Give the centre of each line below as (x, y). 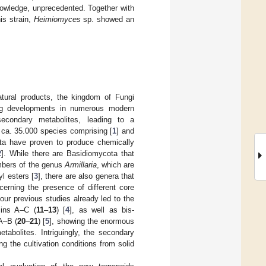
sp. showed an (107, 19)
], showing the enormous (92, 221)
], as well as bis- (102, 210)
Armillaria (80, 164)
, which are (115, 164)
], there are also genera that (86, 176)
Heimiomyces (57, 19)
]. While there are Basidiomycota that (68, 153)
